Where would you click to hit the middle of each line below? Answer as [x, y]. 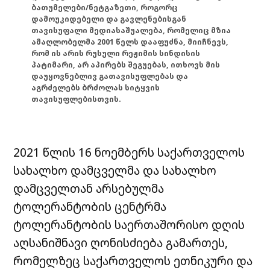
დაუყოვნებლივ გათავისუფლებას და [110, 76]
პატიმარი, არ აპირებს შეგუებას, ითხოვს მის [126, 64]
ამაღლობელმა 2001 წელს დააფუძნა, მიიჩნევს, [130, 42]
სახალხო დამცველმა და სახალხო [115, 171]
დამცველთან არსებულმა [89, 189]
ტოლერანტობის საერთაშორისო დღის [129, 225]
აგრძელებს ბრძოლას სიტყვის [96, 87]
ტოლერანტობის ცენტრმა [90, 207]
